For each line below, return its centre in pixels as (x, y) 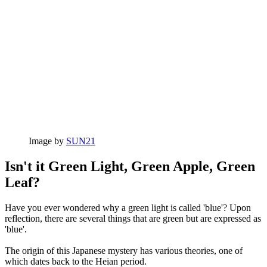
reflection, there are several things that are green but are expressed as (133, 219)
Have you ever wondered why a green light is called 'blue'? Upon (128, 208)
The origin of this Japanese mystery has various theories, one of (124, 251)
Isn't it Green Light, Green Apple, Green (130, 167)
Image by (47, 141)
